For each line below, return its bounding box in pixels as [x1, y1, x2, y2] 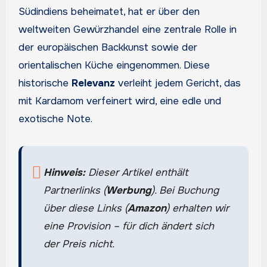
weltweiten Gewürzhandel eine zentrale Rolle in [18, 23, 237, 36]
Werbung [105, 184, 151, 197]
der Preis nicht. [43, 238, 114, 251]
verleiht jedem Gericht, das [114, 77, 241, 90]
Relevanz [71, 77, 115, 90]
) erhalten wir [166, 202, 229, 215]
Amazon [127, 202, 166, 215]
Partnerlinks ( [43, 184, 106, 197]
